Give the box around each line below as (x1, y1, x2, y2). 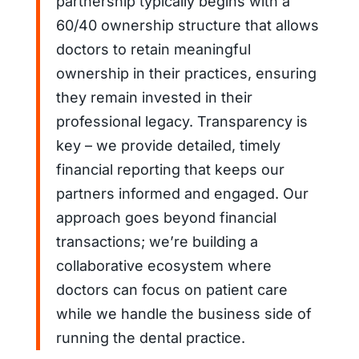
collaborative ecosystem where (55, 256, 272, 274)
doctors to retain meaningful (55, 40, 251, 58)
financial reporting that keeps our (55, 160, 284, 178)
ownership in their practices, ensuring (55, 64, 317, 82)
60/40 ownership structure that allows (55, 16, 319, 34)
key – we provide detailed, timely (55, 136, 280, 154)
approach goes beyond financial (55, 208, 276, 226)
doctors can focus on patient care (55, 280, 288, 298)
